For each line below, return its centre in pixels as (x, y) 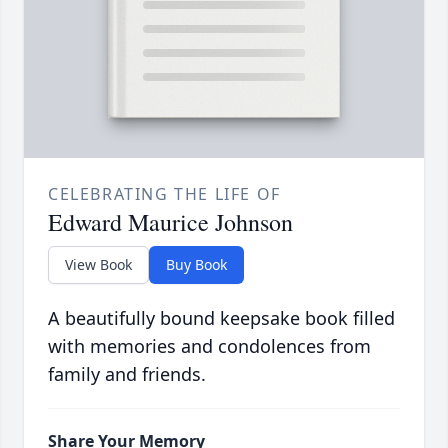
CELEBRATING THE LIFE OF (164, 194)
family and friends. (127, 374)
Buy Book (196, 265)
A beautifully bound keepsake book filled (221, 318)
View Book (98, 265)
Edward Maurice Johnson (170, 222)
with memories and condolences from (209, 346)
